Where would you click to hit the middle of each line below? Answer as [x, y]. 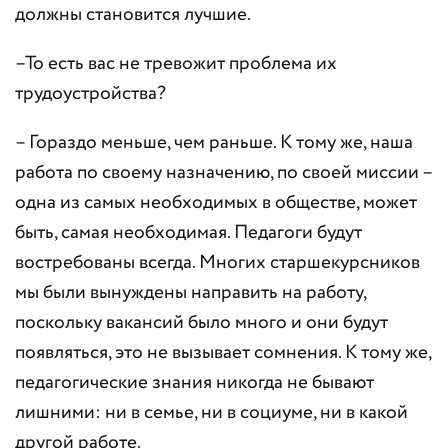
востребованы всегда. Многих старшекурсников [217, 263]
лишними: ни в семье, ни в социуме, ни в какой [211, 413]
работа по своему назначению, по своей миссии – [223, 173]
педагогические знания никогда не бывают [194, 383]
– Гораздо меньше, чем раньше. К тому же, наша [214, 143]
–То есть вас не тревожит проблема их [176, 64]
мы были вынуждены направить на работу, [190, 293]
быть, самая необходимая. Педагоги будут [188, 233]
